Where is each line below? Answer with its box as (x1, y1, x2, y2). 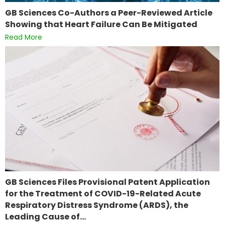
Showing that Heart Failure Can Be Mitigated (5, 19, 197, 31)
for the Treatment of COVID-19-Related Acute (5, 188, 201, 200)
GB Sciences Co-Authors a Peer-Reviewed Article (5, 7, 212, 19)
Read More (5, 32, 42, 43)
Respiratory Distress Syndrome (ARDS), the (5, 199, 188, 211)
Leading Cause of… (5, 211, 86, 223)
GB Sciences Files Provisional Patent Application (5, 176, 210, 188)
